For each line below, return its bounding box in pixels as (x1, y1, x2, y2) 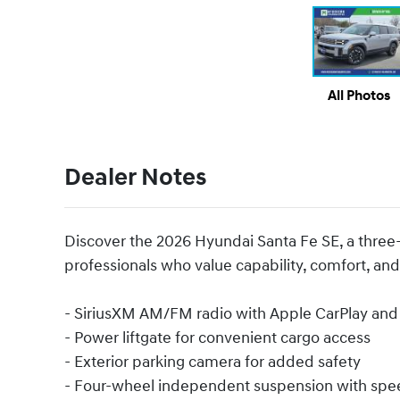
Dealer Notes (64, 162, 206, 194)
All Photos (328, 87, 390, 105)
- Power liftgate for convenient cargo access (64, 328, 371, 349)
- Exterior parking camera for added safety (64, 352, 361, 373)
